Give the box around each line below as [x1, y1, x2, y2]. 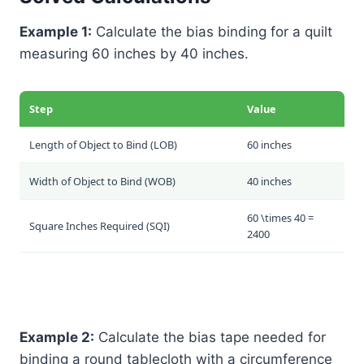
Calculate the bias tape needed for [94, 328, 326, 345]
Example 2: [19, 328, 94, 345]
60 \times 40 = [247, 210, 314, 225]
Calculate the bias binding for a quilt [92, 23, 332, 40]
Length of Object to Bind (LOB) [29, 136, 177, 152]
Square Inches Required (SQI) [29, 218, 170, 233]
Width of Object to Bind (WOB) [29, 173, 175, 188]
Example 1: [19, 23, 92, 40]
